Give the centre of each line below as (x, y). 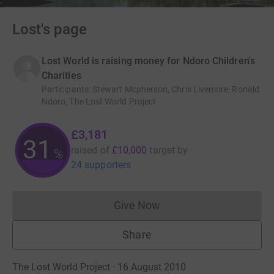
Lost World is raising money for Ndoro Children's (148, 61)
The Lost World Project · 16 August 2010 (99, 267)
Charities (61, 75)
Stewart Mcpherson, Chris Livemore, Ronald (176, 89)
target (162, 150)
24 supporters (101, 165)
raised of (90, 150)
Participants (65, 89)
